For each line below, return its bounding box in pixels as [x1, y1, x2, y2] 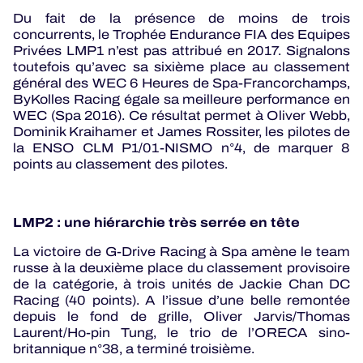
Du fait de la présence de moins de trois [13, 9, 350, 28]
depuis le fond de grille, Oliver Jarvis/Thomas [13, 307, 350, 327]
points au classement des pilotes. [13, 155, 228, 174]
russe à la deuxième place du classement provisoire [13, 258, 350, 278]
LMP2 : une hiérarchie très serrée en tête [13, 212, 300, 233]
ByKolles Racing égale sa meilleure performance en [13, 90, 350, 109]
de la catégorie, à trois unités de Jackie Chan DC [13, 275, 350, 294]
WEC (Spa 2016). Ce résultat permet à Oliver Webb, [13, 106, 350, 126]
